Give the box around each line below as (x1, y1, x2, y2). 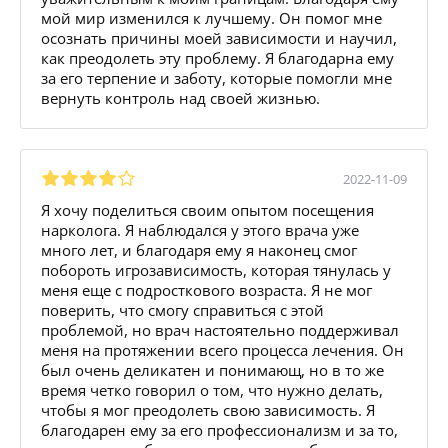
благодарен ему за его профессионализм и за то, (41, 419, 398, 440)
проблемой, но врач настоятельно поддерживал (41, 319, 399, 340)
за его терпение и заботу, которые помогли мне (41, 67, 392, 88)
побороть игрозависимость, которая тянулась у (41, 259, 391, 280)
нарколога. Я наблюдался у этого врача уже (41, 219, 359, 240)
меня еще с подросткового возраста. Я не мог (41, 279, 372, 300)
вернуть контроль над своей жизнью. (41, 87, 320, 108)
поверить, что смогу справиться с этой (41, 299, 324, 320)
